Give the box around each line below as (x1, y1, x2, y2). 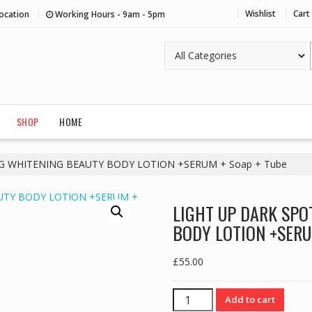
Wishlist (245, 8, 276, 20)
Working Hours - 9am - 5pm (55, 8, 165, 20)
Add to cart (225, 293, 276, 306)
